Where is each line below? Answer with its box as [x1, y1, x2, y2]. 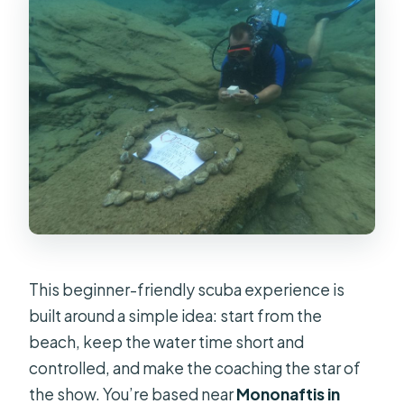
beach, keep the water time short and [29, 331, 305, 352]
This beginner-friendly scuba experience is [29, 279, 345, 299]
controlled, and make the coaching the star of [29, 357, 362, 378]
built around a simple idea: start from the [29, 305, 323, 326]
